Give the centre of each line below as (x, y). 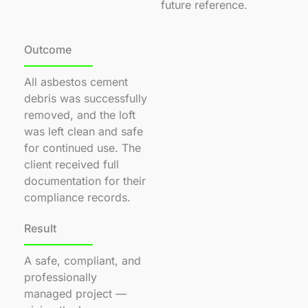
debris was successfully (86, 98)
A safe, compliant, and (82, 261)
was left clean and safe (84, 131)
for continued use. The (82, 148)
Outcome (48, 49)
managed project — (75, 294)
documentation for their (85, 181)
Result (40, 228)
